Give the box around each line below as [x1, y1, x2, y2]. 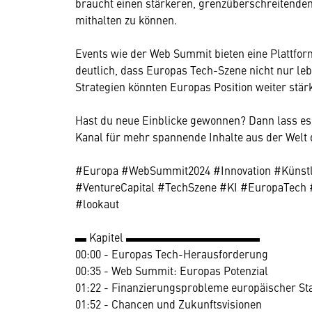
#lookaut [75, 195, 119, 211]
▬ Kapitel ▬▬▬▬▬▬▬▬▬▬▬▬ [75, 228, 260, 244]
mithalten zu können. [75, 11, 177, 27]
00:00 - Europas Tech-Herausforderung [75, 245, 268, 261]
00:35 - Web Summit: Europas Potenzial [75, 262, 268, 278]
